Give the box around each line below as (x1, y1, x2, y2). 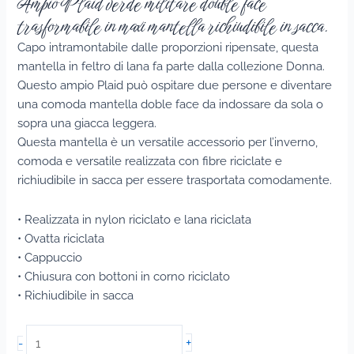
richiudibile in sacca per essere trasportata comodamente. (17, 173, 333, 187)
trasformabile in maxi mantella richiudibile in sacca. (17, 13, 329, 40)
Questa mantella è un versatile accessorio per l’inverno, (17, 135, 318, 149)
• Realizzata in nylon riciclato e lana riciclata (17, 212, 252, 226)
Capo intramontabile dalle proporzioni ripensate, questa (17, 40, 319, 55)
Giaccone (25, 326, 77, 341)
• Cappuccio (17, 250, 83, 264)
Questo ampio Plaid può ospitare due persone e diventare (17, 78, 333, 92)
